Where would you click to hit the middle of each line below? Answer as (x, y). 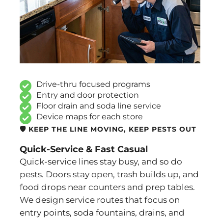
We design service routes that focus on (100, 200)
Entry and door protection (88, 95)
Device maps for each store (90, 117)
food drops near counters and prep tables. (107, 187)
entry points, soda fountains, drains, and (102, 213)
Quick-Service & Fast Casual (84, 150)
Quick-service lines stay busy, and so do (101, 162)
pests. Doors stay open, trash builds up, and (109, 175)
